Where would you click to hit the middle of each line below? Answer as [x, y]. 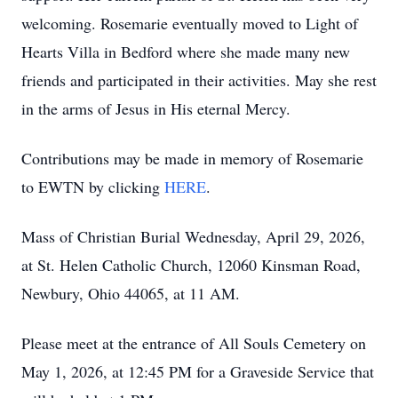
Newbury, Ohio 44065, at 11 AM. [131, 293]
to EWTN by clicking [93, 187]
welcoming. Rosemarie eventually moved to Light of [190, 23]
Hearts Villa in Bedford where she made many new [186, 52]
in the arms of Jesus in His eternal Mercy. [156, 108]
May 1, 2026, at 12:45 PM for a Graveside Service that [198, 371]
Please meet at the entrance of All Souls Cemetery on [194, 343]
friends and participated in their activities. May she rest [199, 80]
